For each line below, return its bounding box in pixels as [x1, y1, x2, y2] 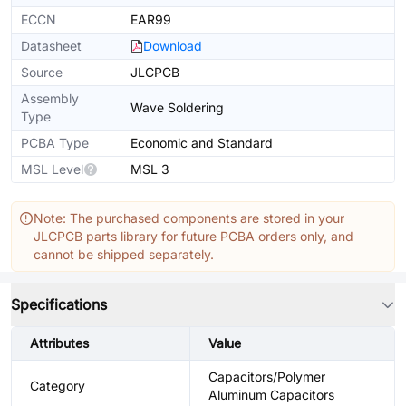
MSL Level [21, 161, 83, 177]
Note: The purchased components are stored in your [34, 210, 344, 226]
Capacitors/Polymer [208, 369, 325, 384]
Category [30, 378, 85, 393]
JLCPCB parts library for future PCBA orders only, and [34, 228, 353, 244]
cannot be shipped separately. [34, 246, 214, 262]
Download [143, 38, 202, 53]
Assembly [21, 91, 79, 106]
